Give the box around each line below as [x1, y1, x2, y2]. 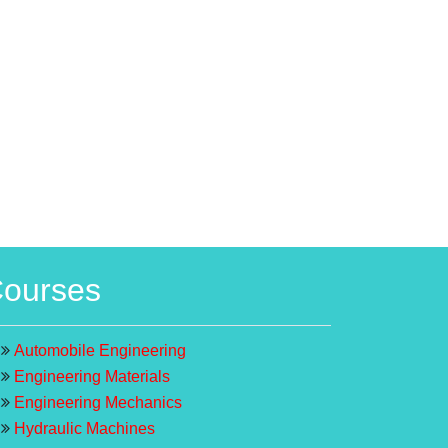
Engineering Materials [14, 367, 170, 385]
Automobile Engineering [14, 341, 186, 359]
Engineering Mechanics [14, 393, 182, 411]
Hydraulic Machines [14, 419, 155, 437]
